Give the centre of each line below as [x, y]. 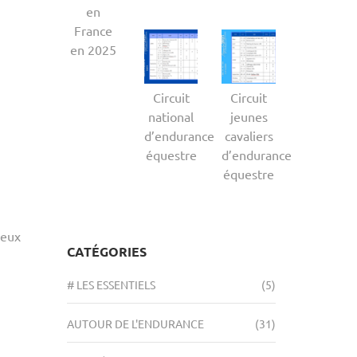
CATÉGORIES [106, 251]
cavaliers [249, 135]
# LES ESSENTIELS [111, 284]
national [171, 116]
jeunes [249, 116]
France [94, 31]
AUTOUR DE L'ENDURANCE [135, 323]
